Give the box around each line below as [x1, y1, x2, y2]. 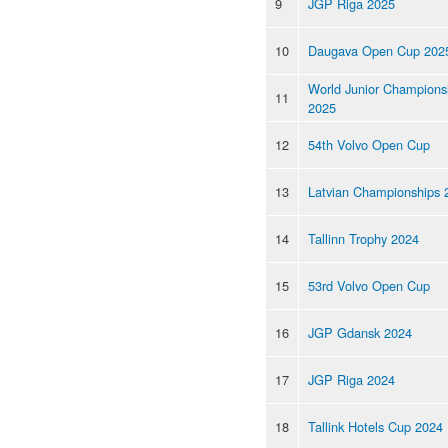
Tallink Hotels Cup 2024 [308, 416, 443, 436]
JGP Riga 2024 [308, 369, 395, 389]
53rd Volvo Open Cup [308, 275, 430, 295]
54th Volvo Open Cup [308, 134, 430, 154]
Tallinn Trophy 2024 [308, 228, 419, 248]
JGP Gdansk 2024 [308, 322, 412, 342]
